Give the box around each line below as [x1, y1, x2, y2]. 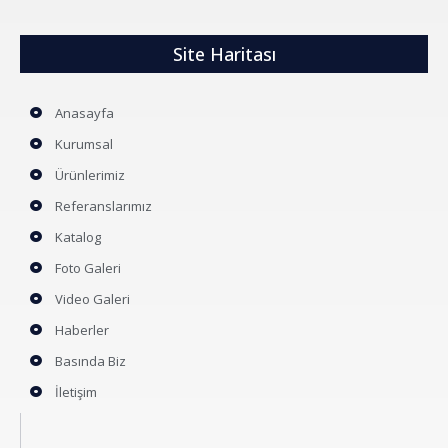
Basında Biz [55, 351, 126, 370]
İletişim [55, 382, 97, 401]
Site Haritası [172, 41, 276, 66]
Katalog [55, 227, 101, 246]
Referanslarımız [55, 196, 152, 215]
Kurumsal [55, 134, 113, 153]
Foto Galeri [55, 258, 121, 277]
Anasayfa [55, 103, 114, 122]
